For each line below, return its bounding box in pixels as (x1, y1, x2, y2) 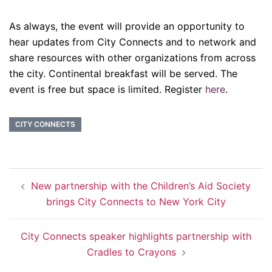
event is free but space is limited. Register (9, 83, 205, 95)
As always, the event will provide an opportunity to (9, 20, 245, 32)
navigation (8, 184, 83, 202)
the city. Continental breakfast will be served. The (9, 67, 237, 80)
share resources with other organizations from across (9, 52, 256, 64)
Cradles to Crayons (86, 246, 176, 258)
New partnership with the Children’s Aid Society (31, 180, 251, 192)
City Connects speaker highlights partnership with (21, 230, 251, 242)
